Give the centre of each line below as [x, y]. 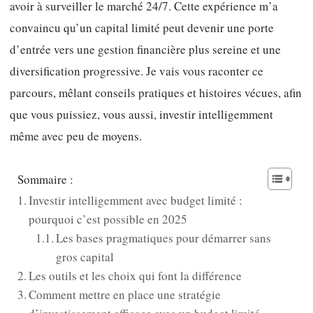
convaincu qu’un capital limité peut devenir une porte [142, 28]
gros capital [85, 256]
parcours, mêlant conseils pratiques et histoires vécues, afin [156, 93]
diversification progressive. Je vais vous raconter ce [137, 71]
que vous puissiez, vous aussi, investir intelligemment [141, 115]
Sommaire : [45, 180]
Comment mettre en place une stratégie [125, 294]
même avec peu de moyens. [76, 136]
